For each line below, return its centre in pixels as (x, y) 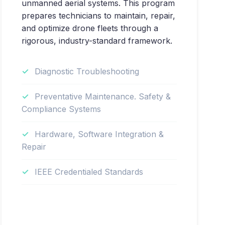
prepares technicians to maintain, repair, (98, 16)
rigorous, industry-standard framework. (97, 41)
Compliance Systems (61, 109)
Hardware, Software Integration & (99, 134)
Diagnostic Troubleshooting (87, 71)
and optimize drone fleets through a (90, 28)
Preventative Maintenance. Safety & (102, 96)
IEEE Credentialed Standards (89, 172)
